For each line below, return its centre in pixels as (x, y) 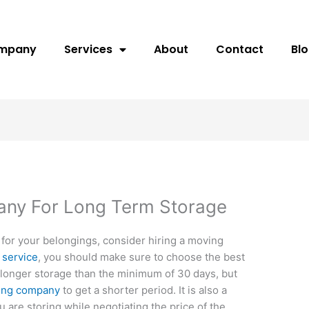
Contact (240, 49)
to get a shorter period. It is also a (144, 290)
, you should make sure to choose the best (142, 257)
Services (89, 49)
